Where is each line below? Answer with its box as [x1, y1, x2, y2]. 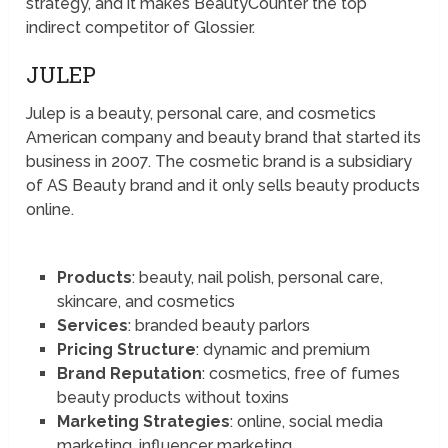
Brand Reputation [56, 363, 202, 383]
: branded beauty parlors [127, 315, 314, 335]
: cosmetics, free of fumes [201, 363, 400, 383]
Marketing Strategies [56, 411, 230, 431]
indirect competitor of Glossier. [26, 17, 260, 37]
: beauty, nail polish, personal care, [131, 267, 383, 287]
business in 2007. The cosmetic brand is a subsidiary [26, 151, 413, 171]
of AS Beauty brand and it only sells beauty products [26, 175, 421, 195]
